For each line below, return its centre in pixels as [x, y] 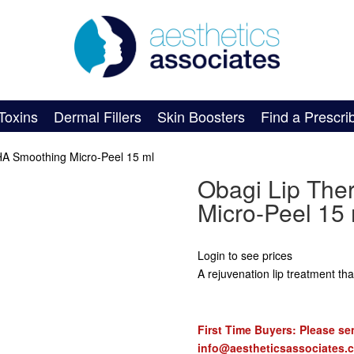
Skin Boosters [201, 116]
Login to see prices [245, 255]
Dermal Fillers [98, 116]
